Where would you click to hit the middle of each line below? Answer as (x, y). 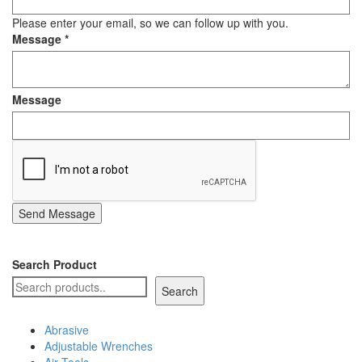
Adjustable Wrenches (99, 346)
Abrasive (67, 330)
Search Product (55, 264)
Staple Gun (209, 20)
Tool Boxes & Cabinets (209, 41)
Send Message (57, 213)
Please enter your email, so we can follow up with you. (150, 23)
